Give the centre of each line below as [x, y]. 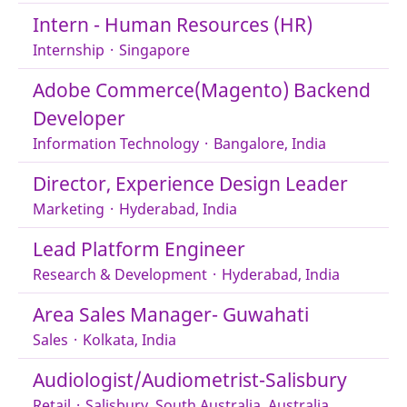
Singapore [154, 50]
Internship [69, 50]
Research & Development [120, 274]
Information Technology [116, 144]
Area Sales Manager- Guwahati [171, 314]
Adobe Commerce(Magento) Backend [202, 90]
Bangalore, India [270, 144]
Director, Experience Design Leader [190, 184]
